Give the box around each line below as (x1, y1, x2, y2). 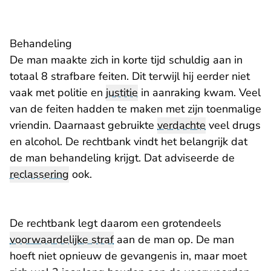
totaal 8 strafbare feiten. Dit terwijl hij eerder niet (10, 69, 250, 84)
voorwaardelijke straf (10, 232, 114, 247)
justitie (106, 85, 138, 100)
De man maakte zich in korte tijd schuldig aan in (10, 53, 243, 68)
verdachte (157, 118, 206, 133)
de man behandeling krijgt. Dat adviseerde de (10, 151, 235, 166)
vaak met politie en (10, 85, 106, 100)
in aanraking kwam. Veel (138, 85, 261, 100)
